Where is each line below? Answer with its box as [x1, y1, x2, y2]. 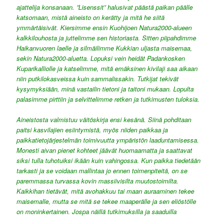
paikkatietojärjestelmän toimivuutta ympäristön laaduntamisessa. [17, 135, 200, 145]
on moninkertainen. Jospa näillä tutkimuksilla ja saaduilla [17, 207, 177, 217]
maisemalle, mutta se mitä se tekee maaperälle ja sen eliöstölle [17, 197, 197, 206]
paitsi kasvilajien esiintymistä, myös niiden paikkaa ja [17, 125, 168, 135]
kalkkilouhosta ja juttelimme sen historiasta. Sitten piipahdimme [17, 33, 197, 42]
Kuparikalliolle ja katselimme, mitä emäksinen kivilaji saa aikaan [17, 63, 198, 73]
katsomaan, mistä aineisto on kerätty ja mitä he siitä [17, 12, 165, 22]
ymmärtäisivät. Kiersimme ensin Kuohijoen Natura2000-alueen [17, 22, 192, 32]
